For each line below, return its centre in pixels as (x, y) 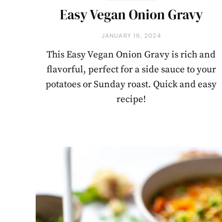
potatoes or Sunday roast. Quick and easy (131, 85)
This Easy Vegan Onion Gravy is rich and (131, 55)
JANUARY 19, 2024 (131, 36)
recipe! (131, 100)
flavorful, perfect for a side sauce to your (131, 70)
